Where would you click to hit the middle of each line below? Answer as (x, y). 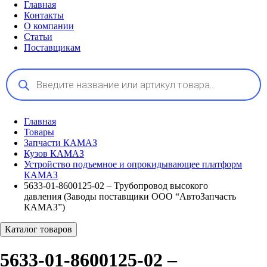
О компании (49, 26)
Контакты (44, 15)
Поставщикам (52, 47)
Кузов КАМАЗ (54, 153)
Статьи (38, 37)
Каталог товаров (38, 229)
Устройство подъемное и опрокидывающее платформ (133, 164)
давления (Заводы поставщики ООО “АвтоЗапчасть (130, 196)
